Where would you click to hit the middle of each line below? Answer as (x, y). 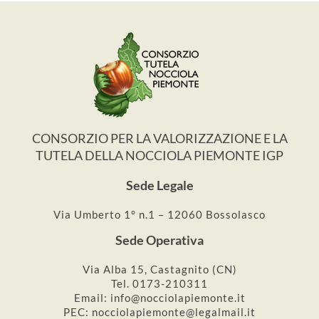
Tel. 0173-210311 (159, 284)
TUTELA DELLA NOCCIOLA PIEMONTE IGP (159, 156)
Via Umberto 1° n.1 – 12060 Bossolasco (159, 215)
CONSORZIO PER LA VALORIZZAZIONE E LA (159, 139)
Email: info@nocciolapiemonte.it (159, 298)
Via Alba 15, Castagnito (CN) (159, 270)
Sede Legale (159, 186)
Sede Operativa (159, 241)
